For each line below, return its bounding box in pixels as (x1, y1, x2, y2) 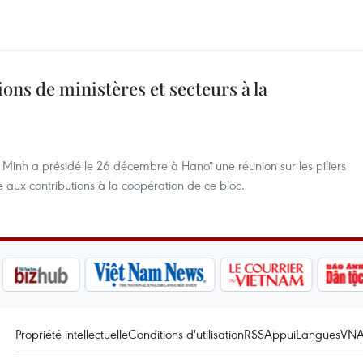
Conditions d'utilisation (128, 326, 244, 342)
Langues (296, 326, 340, 342)
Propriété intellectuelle (15, 326, 128, 342)
